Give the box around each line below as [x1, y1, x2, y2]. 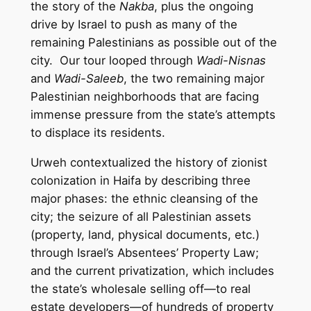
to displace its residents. [30, 126, 165, 140]
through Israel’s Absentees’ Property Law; [30, 246, 259, 260]
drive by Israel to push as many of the [30, 17, 237, 32]
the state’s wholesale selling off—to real [30, 282, 251, 296]
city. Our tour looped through [30, 53, 196, 68]
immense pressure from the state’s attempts [30, 108, 276, 122]
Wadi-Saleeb [53, 72, 124, 86]
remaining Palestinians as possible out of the [30, 35, 277, 50]
